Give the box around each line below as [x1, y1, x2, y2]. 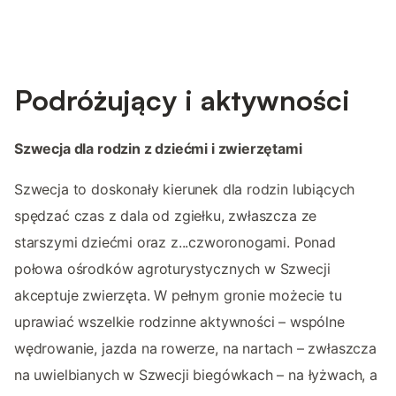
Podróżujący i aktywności [14, 81, 350, 118]
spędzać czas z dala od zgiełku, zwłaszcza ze [14, 206, 317, 225]
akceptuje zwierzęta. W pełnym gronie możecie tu [14, 286, 342, 304]
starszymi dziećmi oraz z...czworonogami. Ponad [14, 232, 336, 251]
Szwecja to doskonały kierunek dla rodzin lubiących [14, 179, 355, 198]
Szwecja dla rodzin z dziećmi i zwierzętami [14, 139, 302, 157]
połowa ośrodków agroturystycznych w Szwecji [14, 259, 331, 278]
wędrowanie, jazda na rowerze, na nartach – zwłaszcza [14, 339, 377, 357]
